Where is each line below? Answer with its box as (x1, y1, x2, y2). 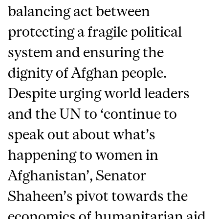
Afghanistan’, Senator (8, 167, 147, 184)
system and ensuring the (8, 44, 164, 61)
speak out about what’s (8, 126, 156, 143)
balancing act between (8, 3, 151, 20)
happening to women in (8, 147, 159, 163)
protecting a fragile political (8, 23, 182, 40)
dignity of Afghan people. (8, 65, 167, 81)
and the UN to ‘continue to (8, 106, 177, 122)
